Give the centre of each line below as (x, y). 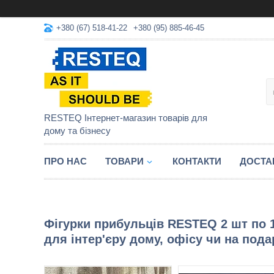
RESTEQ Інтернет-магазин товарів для (126, 118)
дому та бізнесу (77, 131)
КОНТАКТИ (197, 161)
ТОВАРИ (124, 161)
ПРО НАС (65, 161)
